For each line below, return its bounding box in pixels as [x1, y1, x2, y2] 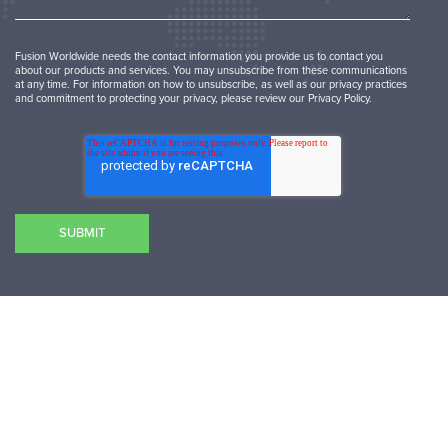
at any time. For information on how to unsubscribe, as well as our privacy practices [15, 77, 407, 91]
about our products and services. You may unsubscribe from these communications [15, 63, 407, 77]
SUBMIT [59, 224, 105, 241]
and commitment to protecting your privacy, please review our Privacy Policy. [15, 91, 372, 105]
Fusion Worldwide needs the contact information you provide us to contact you [15, 49, 383, 63]
